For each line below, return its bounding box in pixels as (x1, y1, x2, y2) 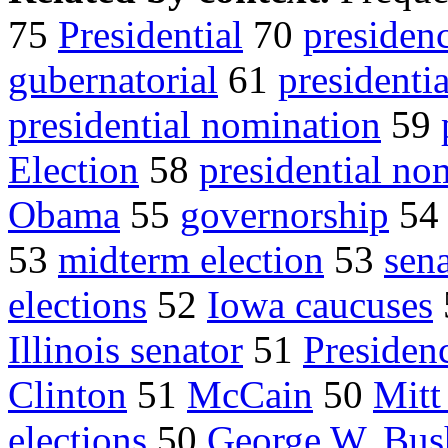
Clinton (8, 373, 127, 417)
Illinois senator (8, 328, 243, 372)
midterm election (58, 238, 324, 282)
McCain (187, 373, 313, 417)
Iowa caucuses (207, 283, 433, 327)
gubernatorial (8, 58, 218, 102)
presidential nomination (8, 103, 381, 147)
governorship (180, 193, 389, 237)
